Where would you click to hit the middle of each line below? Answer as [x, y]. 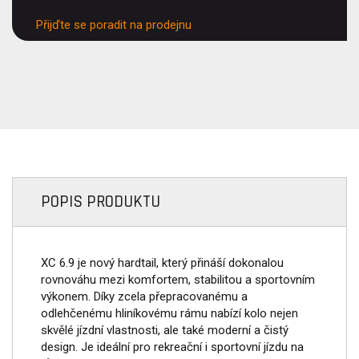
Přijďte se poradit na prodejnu [114, 24]
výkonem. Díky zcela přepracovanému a [144, 296]
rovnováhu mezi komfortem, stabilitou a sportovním [178, 279]
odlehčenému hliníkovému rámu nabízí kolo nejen [169, 313]
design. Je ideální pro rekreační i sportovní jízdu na [172, 347]
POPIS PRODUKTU [101, 201]
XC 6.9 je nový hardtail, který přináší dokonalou [162, 262]
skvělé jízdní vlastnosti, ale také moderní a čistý [165, 330]
